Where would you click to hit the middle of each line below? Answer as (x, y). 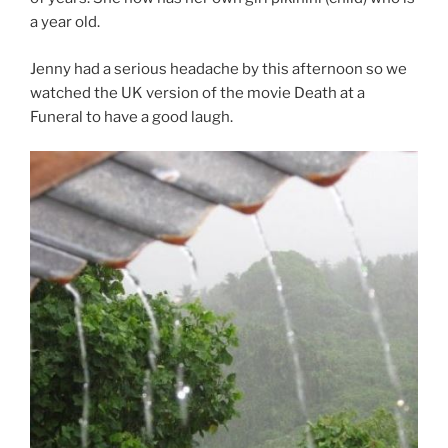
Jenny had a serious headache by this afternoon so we (218, 68)
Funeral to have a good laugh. (131, 116)
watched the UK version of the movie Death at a (197, 92)
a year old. (65, 22)
